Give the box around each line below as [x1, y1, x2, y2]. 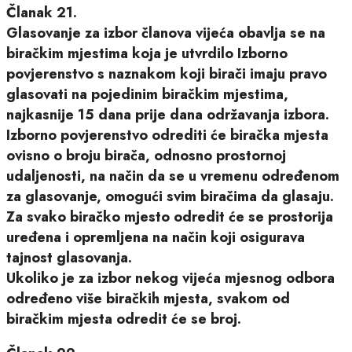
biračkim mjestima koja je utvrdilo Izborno [6, 42, 288, 64]
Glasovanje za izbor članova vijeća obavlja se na [6, 22, 325, 43]
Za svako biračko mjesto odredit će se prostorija [6, 206, 333, 227]
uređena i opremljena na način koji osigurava [6, 226, 305, 247]
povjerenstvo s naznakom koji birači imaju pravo [6, 63, 327, 84]
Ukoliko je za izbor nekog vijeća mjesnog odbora [6, 267, 335, 288]
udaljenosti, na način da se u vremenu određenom [6, 165, 339, 186]
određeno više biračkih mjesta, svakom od [6, 288, 290, 309]
